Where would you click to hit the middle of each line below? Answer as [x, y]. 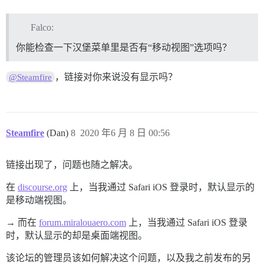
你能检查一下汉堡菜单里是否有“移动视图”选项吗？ [124, 47]
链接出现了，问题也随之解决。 [72, 164]
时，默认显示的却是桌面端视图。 [77, 235]
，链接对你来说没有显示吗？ [116, 77]
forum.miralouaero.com [82, 222]
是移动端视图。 [39, 200]
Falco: [42, 27]
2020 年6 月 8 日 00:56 [125, 133]
